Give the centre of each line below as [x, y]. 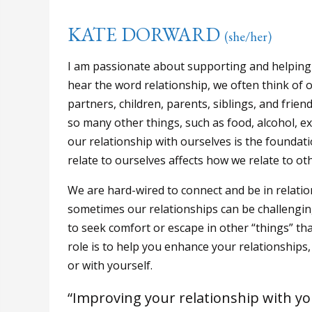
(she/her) [248, 37]
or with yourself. [110, 266]
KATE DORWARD [146, 34]
